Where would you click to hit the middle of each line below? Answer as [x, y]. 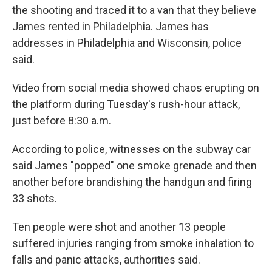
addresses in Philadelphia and [83, 42]
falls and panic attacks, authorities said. [106, 259]
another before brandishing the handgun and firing [132, 182]
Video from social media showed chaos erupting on [136, 87]
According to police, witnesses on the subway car [131, 149]
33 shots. [35, 198]
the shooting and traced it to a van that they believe [134, 10]
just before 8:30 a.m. [62, 120]
